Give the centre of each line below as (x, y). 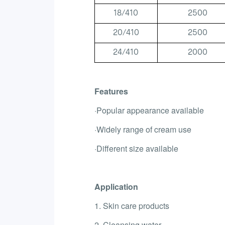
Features (111, 91)
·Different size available (136, 148)
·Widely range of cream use (143, 129)
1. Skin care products (132, 205)
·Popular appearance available (149, 110)
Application (116, 186)
